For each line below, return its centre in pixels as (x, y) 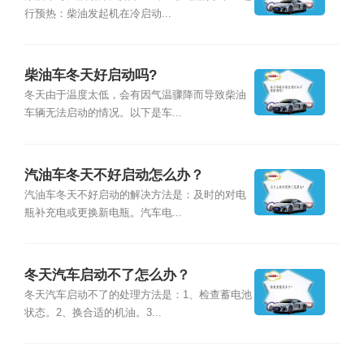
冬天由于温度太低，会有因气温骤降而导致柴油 (135, 95)
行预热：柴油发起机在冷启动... (97, 13)
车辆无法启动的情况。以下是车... (103, 113)
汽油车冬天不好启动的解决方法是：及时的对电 (135, 195)
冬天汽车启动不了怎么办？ (107, 275)
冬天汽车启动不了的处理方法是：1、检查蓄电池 (138, 295)
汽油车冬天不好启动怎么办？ (114, 175)
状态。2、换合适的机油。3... (93, 312)
